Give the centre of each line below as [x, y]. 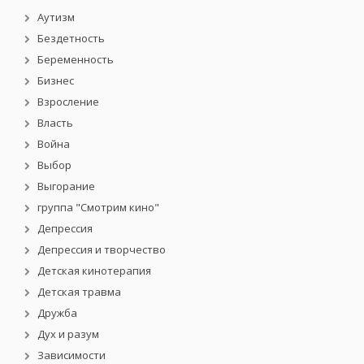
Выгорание [66, 186]
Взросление [68, 101]
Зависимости [71, 355]
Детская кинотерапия [94, 270]
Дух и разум [68, 334]
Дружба [57, 312]
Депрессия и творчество [102, 249]
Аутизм [56, 17]
